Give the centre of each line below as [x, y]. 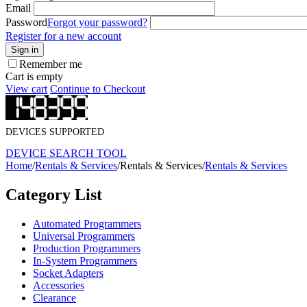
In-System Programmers [85, 261]
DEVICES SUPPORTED [55, 132]
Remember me [51, 64]
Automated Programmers [87, 224]
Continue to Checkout [98, 89]
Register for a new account [63, 36]
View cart [26, 89]
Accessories [59, 286]
